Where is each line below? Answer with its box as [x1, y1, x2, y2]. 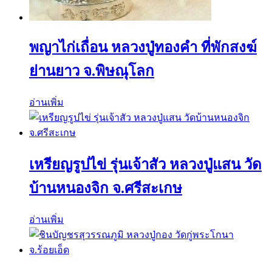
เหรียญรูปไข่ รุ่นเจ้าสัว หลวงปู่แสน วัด [29, 157, 262, 173]
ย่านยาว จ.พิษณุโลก [29, 63, 154, 80]
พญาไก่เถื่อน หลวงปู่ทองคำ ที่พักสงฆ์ [29, 39, 257, 56]
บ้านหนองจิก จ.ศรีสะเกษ [29, 180, 182, 197]
